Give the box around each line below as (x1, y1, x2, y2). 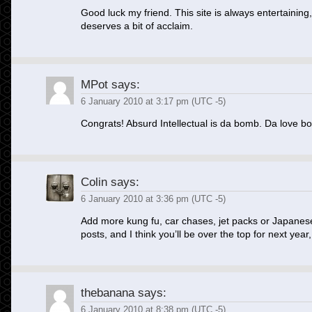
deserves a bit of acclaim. (81, 20, 193, 31)
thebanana (81, 286, 134, 299)
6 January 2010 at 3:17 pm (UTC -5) (81, 96, 226, 107)
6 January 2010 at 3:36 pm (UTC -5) (81, 194, 226, 204)
